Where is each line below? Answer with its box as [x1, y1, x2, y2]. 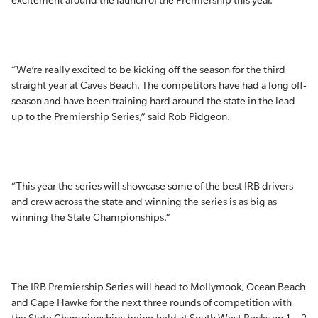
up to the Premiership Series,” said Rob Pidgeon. [11, 111, 230, 122]
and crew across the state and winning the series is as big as [11, 196, 277, 207]
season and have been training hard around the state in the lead [11, 95, 295, 106]
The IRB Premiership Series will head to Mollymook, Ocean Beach [11, 281, 305, 292]
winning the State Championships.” [11, 212, 170, 223]
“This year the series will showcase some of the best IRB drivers [11, 180, 293, 192]
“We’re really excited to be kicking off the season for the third [11, 64, 285, 75]
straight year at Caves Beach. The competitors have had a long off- [11, 79, 307, 91]
